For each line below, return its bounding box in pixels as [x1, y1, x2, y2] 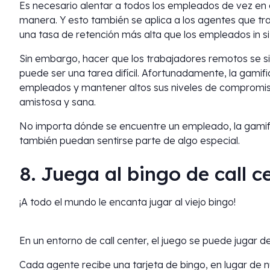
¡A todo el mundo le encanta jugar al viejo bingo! [19, 196, 236, 208]
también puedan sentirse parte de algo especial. [19, 134, 240, 146]
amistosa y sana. [19, 96, 96, 108]
